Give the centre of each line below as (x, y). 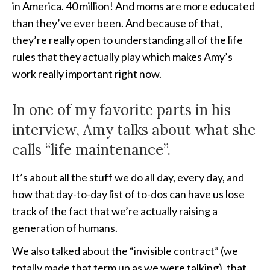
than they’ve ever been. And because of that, (117, 23)
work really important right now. (87, 74)
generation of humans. (65, 228)
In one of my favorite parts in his (121, 110)
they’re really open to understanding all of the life (127, 40)
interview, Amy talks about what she (134, 130)
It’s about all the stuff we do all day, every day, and (128, 177)
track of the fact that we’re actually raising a (115, 211)
